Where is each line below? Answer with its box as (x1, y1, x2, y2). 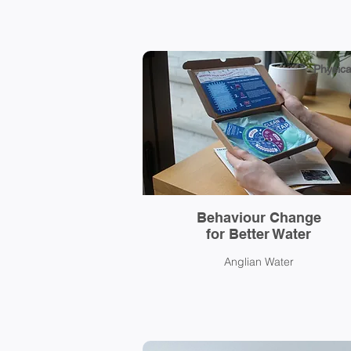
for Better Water (206, 226, 311, 242)
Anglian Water (224, 255, 294, 269)
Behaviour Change (196, 209, 321, 226)
